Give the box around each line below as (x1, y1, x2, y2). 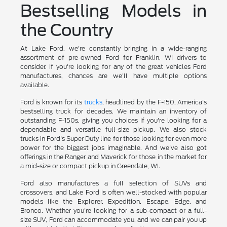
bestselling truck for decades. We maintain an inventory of (20, 107, 207, 116)
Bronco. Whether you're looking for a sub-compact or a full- (20, 207, 207, 215)
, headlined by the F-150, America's (102, 98, 207, 106)
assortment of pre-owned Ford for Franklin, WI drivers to (20, 54, 207, 62)
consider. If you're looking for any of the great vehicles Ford (20, 63, 207, 71)
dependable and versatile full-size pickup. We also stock (20, 126, 207, 134)
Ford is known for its (20, 98, 84, 106)
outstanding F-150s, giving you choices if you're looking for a (20, 117, 207, 125)
